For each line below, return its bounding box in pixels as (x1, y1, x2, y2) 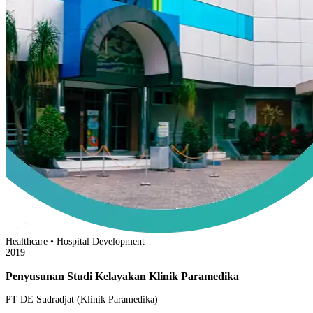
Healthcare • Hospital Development (6, 235, 145, 247)
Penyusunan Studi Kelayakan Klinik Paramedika (6, 269, 239, 283)
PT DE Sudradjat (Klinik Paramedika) (6, 294, 158, 305)
